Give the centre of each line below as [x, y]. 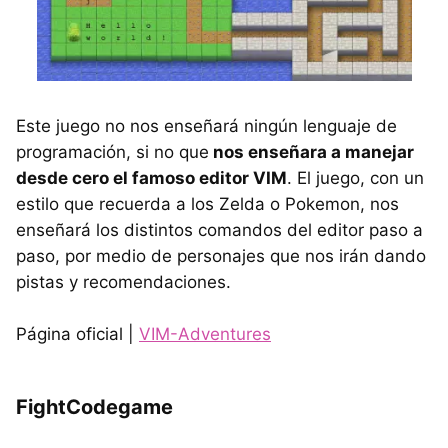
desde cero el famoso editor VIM [151, 177]
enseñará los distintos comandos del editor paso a [219, 229]
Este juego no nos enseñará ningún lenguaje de [206, 125]
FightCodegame [94, 406]
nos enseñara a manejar [311, 151]
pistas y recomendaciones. [123, 281]
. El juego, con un [355, 177]
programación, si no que [112, 151]
